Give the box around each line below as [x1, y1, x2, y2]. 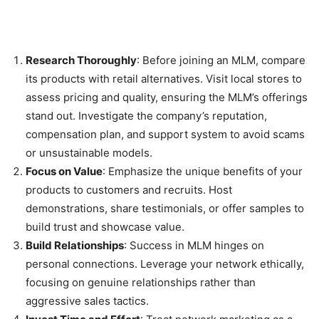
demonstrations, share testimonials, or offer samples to [26, 202, 304, 215]
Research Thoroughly [26, 53, 137, 67]
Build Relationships [26, 239, 124, 252]
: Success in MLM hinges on [124, 239, 264, 252]
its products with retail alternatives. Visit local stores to [26, 72, 302, 85]
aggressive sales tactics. [26, 294, 149, 308]
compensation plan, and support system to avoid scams [26, 127, 305, 141]
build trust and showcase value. [26, 220, 184, 234]
